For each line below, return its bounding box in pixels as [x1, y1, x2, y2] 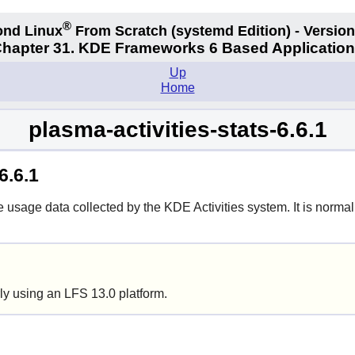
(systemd [171, 22, 234, 39]
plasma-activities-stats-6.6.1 [28, 116, 327, 142]
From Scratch [71, 22, 171, 39]
